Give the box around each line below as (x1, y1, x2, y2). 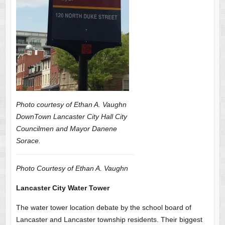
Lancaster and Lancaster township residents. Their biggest (16, 215, 202, 223)
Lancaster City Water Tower (16, 183, 109, 192)
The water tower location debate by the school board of (16, 203, 191, 211)
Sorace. (16, 136, 41, 145)
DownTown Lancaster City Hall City (16, 112, 127, 121)
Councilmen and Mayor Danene (16, 124, 117, 133)
